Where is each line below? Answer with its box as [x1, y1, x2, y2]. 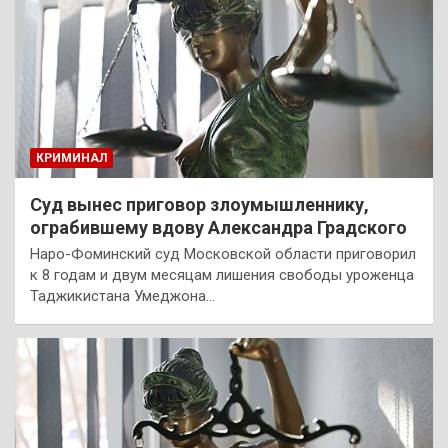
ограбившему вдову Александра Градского [30, 217, 407, 239]
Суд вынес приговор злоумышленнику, [30, 194, 369, 216]
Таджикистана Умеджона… [30, 287, 215, 306]
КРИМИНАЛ [36, 151, 107, 166]
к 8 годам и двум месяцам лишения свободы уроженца [30, 266, 414, 285]
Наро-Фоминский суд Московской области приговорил [30, 245, 416, 264]
